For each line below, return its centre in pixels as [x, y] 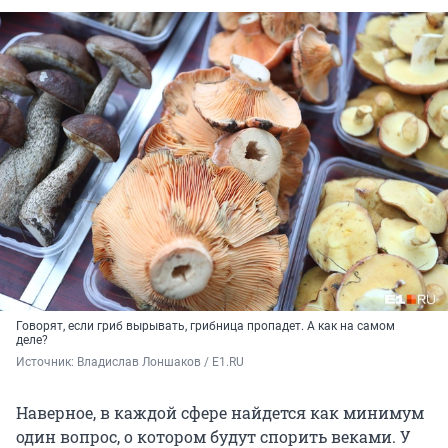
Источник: [46, 362]
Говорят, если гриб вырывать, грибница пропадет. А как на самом [205, 326]
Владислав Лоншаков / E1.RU [160, 362]
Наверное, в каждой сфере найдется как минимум [220, 413]
